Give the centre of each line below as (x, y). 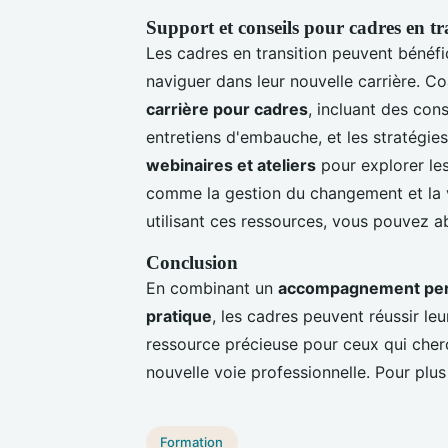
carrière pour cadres (227, 108)
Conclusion (192, 262)
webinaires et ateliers (231, 164)
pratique (179, 315)
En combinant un (212, 287)
